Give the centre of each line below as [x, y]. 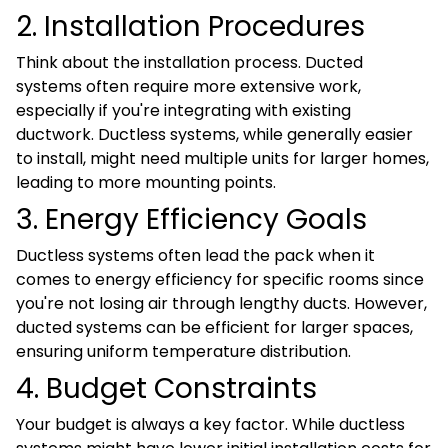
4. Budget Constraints [166, 388]
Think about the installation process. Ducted [189, 62]
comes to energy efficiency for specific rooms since [220, 279]
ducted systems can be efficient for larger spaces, [214, 327]
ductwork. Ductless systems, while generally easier [214, 134]
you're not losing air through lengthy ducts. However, [221, 303]
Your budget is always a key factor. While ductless [210, 424]
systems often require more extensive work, [188, 86]
